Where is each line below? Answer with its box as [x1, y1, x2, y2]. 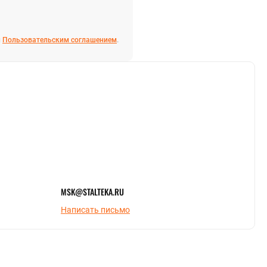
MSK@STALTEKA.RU [61, 185, 124, 198]
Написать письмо [61, 204, 130, 215]
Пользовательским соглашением [2, 35, 117, 44]
